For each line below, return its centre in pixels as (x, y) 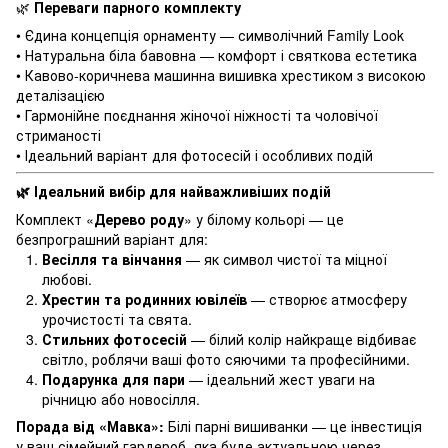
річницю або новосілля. (121, 399)
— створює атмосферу (327, 299)
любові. (67, 279)
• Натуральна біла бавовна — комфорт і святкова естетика (216, 55)
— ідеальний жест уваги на (280, 379)
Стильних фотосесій (114, 339)
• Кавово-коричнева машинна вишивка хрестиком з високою (221, 75)
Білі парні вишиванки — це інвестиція (293, 426)
